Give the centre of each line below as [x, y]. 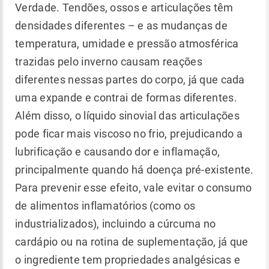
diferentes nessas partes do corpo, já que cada [130, 79]
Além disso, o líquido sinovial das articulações [128, 115]
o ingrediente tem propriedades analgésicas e [128, 259]
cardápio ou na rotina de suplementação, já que [132, 241]
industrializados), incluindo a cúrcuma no [116, 223]
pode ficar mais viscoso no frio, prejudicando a [129, 133]
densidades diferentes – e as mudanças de [121, 25]
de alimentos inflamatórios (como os [105, 205]
